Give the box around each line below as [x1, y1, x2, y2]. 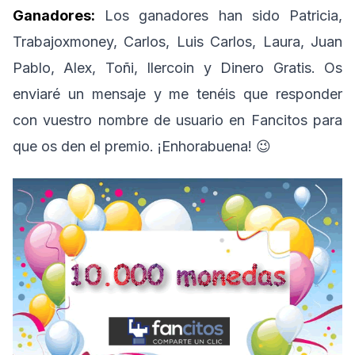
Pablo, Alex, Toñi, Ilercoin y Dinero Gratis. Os [13, 59, 342, 77]
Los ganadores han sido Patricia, [95, 7, 342, 25]
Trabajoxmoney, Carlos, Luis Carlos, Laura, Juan [13, 33, 342, 51]
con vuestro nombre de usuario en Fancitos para [13, 112, 342, 129]
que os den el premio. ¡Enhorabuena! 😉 [13, 138, 271, 155]
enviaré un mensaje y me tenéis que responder [13, 86, 342, 103]
